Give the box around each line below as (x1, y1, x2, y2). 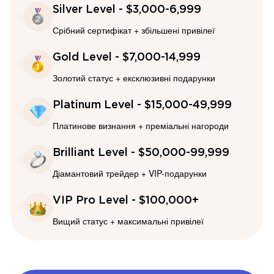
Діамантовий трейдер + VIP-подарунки (53, 167, 207, 180)
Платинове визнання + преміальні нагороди (53, 119, 229, 132)
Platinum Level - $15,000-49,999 (53, 100, 232, 111)
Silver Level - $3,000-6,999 (53, 5, 201, 15)
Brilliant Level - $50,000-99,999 (53, 148, 229, 158)
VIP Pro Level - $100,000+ (53, 196, 199, 206)
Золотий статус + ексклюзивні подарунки (53, 72, 215, 84)
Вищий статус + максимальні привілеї (53, 215, 204, 228)
